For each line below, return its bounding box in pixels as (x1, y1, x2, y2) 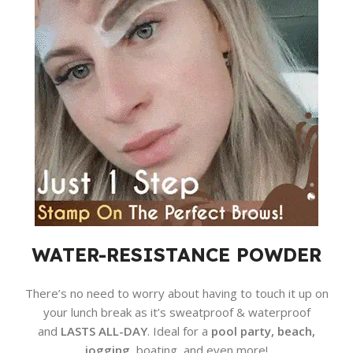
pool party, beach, (211, 323, 315, 340)
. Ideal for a (147, 323, 211, 340)
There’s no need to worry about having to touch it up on (24, 285, 329, 302)
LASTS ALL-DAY (61, 323, 147, 340)
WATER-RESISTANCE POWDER (32, 243, 321, 267)
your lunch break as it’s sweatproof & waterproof (43, 304, 310, 321)
